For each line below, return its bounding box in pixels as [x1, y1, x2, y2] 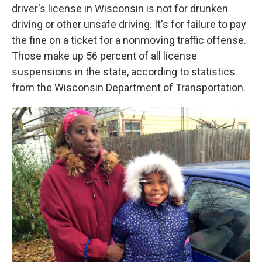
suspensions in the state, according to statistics [12, 65, 235, 78]
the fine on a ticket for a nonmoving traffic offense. [12, 33, 246, 46]
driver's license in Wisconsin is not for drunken [12, 2, 228, 15]
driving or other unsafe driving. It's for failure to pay [12, 18, 246, 30]
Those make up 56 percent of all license [12, 49, 197, 62]
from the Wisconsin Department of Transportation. [12, 81, 246, 94]
